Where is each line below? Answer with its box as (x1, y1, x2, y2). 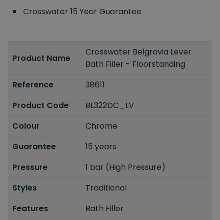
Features (12, 203, 48, 215)
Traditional (85, 182, 127, 194)
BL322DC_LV (85, 100, 135, 111)
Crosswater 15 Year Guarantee (23, 6, 141, 18)
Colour (12, 120, 40, 132)
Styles (12, 182, 37, 194)
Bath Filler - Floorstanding (85, 58, 186, 70)
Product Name (12, 52, 70, 64)
